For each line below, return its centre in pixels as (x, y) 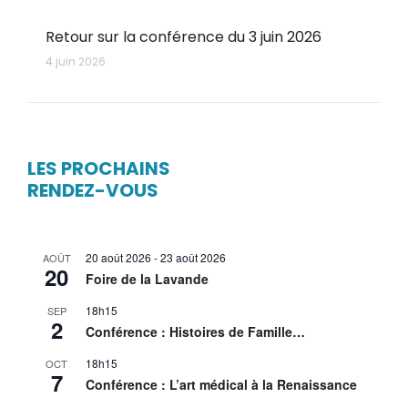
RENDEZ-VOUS (93, 190)
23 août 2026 (193, 257)
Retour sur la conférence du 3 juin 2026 (184, 37)
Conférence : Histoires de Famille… (195, 331)
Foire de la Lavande (147, 279)
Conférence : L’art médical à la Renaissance (221, 384)
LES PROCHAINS (99, 168)
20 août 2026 (118, 257)
